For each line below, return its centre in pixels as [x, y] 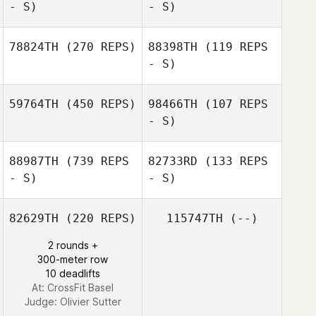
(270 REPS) [97, 47]
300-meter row [73, 259]
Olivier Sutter [90, 302]
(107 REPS [233, 104]
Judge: [42, 302]
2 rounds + [73, 245]
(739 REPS [94, 161]
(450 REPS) [97, 104]
